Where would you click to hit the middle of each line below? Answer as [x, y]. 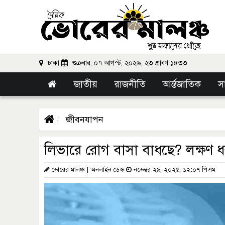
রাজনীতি [130, 84]
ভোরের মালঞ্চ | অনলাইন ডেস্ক [88, 170]
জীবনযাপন [83, 120]
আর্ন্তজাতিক [182, 84]
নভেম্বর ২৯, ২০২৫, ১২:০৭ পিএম [174, 170]
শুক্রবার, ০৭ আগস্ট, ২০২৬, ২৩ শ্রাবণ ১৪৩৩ [129, 63]
